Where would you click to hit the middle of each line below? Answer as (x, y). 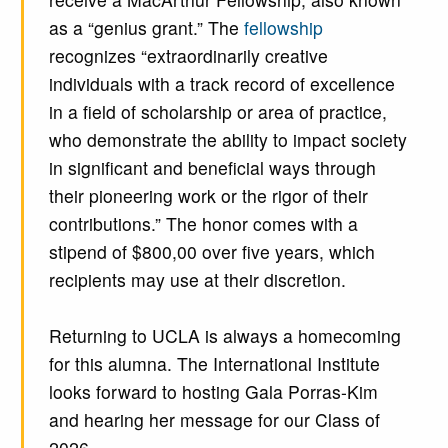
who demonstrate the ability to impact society (227, 139)
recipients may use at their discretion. (197, 279)
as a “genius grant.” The (146, 27)
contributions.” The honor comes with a (203, 223)
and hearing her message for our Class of (214, 419)
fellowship (283, 27)
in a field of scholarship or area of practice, (217, 111)
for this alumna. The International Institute (214, 363)
